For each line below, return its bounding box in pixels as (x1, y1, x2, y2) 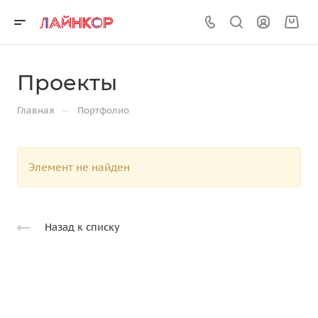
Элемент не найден (28, 160, 130, 174)
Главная (17, 104, 55, 116)
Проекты (17, 70, 117, 96)
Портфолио (77, 104, 129, 116)
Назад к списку (45, 221, 119, 234)
